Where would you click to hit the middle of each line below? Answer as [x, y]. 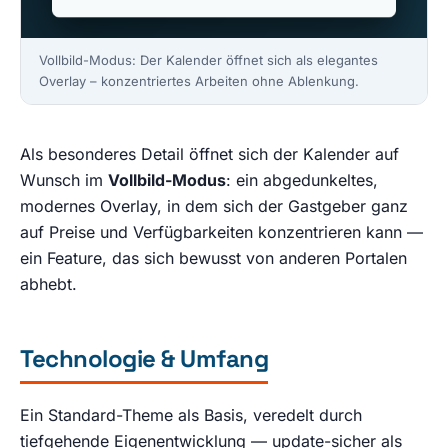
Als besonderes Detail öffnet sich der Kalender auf [209, 153]
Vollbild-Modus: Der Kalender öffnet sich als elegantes [208, 59]
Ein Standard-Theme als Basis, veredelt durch [191, 414]
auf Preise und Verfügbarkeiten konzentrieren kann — [221, 231]
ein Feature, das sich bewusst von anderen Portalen [213, 257]
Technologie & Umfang [144, 358]
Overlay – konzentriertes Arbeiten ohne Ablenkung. [199, 80]
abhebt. [48, 283]
